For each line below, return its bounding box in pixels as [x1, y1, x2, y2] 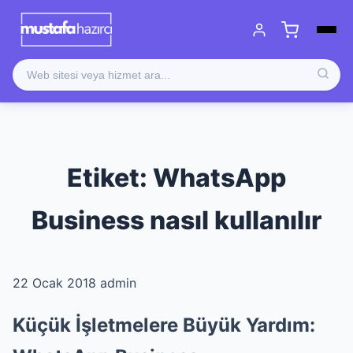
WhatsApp [153, 162, 286, 194]
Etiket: [67, 162, 153, 194]
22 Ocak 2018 [13, 275, 96, 292]
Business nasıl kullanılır [32, 205, 321, 236]
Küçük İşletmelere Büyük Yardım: [13, 314, 315, 337]
